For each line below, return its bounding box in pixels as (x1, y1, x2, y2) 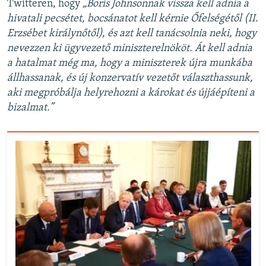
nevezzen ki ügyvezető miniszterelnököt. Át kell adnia (7, 43, 252, 54)
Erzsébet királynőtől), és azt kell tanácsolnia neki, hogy (7, 28, 256, 39)
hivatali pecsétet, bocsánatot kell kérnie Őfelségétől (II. (7, 13, 258, 24)
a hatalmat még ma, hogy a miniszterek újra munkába (7, 58, 252, 69)
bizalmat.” (7, 102, 53, 113)
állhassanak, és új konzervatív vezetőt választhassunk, (7, 72, 253, 84)
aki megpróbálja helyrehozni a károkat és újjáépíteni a (7, 87, 255, 99)
